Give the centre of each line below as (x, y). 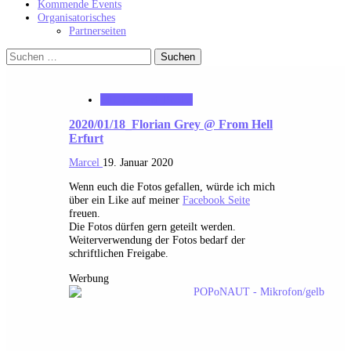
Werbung (89, 278)
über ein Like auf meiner (126, 200)
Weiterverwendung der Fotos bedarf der (157, 240)
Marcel (84, 163)
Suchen (22, 54)
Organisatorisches (76, 17)
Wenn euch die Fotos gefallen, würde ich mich (172, 187)
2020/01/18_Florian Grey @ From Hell (171, 124)
